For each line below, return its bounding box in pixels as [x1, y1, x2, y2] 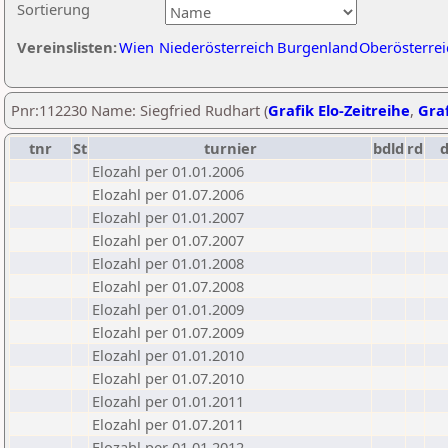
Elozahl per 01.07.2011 [92, 414, 244, 434]
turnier [203, 138, 257, 158]
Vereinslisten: [17, 37, 117, 57]
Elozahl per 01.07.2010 [92, 368, 244, 388]
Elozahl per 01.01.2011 [92, 391, 244, 411]
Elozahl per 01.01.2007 [92, 207, 244, 227]
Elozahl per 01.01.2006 [92, 161, 244, 181]
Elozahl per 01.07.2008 [92, 276, 244, 296]
